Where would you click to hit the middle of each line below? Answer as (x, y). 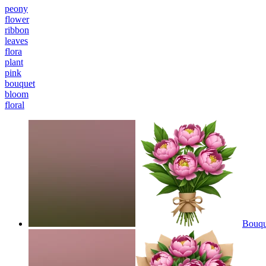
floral (15, 104)
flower (17, 19)
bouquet (20, 83)
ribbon (17, 30)
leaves (16, 40)
